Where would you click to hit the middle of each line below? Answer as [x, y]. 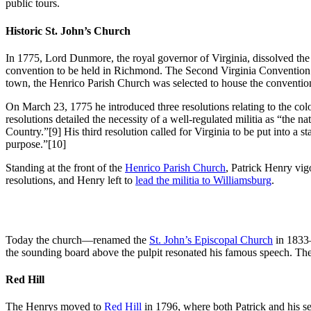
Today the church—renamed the [77, 239]
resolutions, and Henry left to [70, 180]
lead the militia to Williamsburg [203, 180]
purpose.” [27, 144]
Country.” [27, 131]
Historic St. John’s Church [68, 31]
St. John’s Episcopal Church [211, 239]
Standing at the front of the [65, 167]
